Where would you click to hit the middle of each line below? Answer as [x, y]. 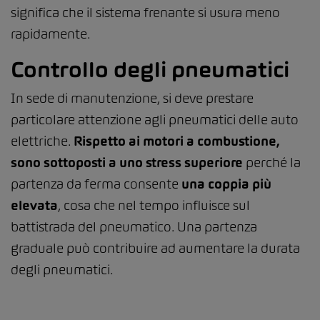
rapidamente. [50, 34]
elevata [34, 206]
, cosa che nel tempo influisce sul [154, 206]
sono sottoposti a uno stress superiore [128, 163]
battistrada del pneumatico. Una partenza [134, 227]
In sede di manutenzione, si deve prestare [132, 99]
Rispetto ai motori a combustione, [176, 141]
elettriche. [42, 141]
